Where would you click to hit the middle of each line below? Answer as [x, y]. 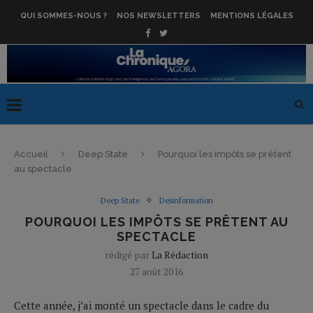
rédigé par [128, 254]
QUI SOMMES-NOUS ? [63, 16]
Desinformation [186, 200]
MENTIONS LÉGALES [252, 16]
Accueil [31, 154]
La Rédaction [180, 254]
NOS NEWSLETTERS [158, 16]
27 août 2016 [156, 271]
